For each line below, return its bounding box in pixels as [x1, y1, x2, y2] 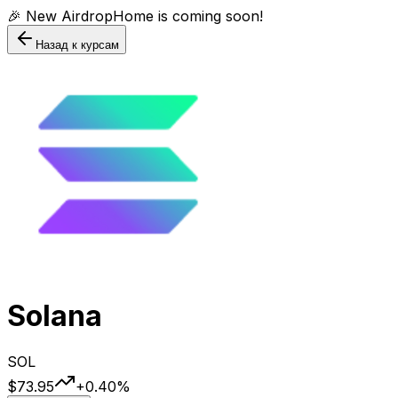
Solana [7, 298, 102, 334]
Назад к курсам [36, 38, 119, 52]
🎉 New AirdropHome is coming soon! [7, 7, 263, 25]
